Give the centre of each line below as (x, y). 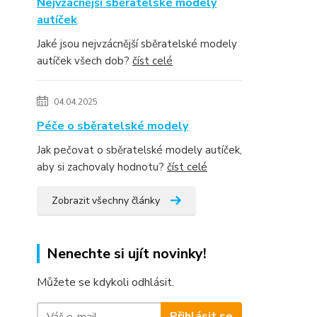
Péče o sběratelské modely (113, 126)
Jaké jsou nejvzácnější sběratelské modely (137, 44)
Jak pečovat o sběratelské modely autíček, (139, 150)
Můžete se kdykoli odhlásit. (105, 282)
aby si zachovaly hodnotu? (102, 167)
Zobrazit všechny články (106, 200)
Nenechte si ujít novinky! (127, 253)
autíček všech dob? (85, 60)
